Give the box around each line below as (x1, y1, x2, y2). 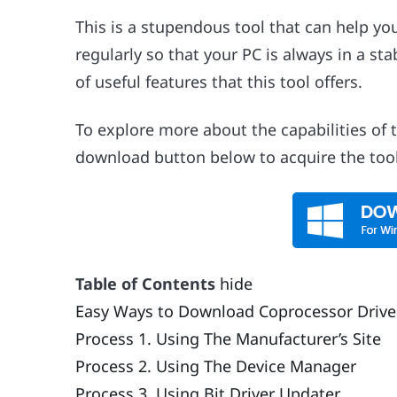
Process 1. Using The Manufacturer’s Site (75, 327, 382, 349)
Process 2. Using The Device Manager (75, 354, 357, 377)
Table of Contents (75, 272, 216, 294)
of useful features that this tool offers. (75, 70, 363, 92)
